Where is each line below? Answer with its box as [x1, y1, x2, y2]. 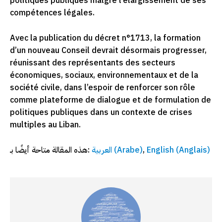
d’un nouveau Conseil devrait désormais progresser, [10, 45, 207, 57]
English [147, 144, 174, 157]
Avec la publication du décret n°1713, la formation [10, 32, 201, 45]
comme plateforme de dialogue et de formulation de [10, 94, 211, 107]
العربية [92, 144, 112, 157]
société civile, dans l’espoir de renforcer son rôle [10, 82, 195, 94]
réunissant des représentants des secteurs [10, 57, 175, 69]
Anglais [179, 144, 207, 157]
